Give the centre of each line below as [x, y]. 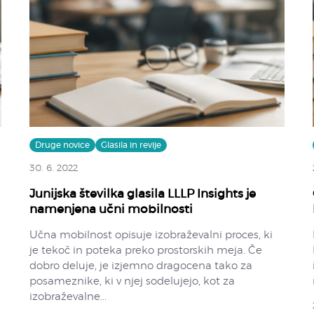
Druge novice [63, 145]
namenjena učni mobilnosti [111, 209]
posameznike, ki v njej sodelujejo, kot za [132, 281]
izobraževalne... [68, 296]
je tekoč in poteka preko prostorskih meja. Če [146, 250]
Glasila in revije [131, 145]
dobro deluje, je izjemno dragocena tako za [141, 266]
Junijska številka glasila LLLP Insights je [143, 193]
